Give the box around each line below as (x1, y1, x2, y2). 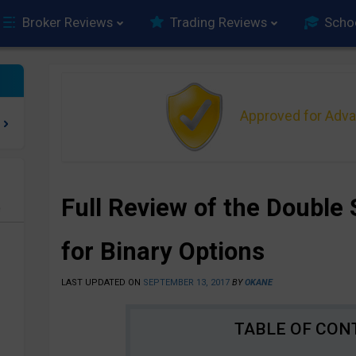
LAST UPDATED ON (60, 277, 143, 288)
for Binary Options (60, 237, 265, 266)
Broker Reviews (22, 14, 113, 30)
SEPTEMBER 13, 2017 (142, 277, 230, 288)
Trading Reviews (170, 14, 267, 30)
